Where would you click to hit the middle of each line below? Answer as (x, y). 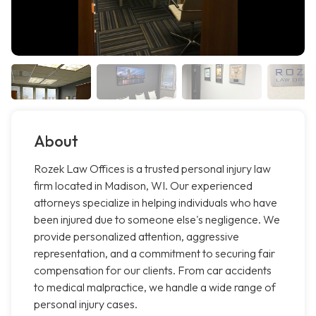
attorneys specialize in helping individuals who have (156, 203)
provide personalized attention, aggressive (136, 237)
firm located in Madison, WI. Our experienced (143, 186)
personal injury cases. (86, 304)
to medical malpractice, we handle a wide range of (155, 287)
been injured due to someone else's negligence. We (157, 220)
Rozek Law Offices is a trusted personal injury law (152, 169)
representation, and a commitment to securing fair (154, 254)
